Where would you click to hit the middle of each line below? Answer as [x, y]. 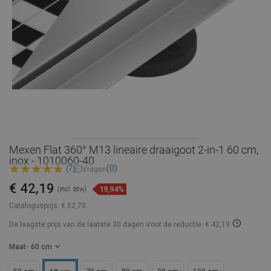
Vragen [94, 169]
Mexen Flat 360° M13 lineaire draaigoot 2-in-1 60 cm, [134, 150]
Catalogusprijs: [34, 206]
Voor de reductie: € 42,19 [188, 225]
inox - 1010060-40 [52, 161]
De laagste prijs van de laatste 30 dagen [77, 225]
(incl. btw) [72, 189]
